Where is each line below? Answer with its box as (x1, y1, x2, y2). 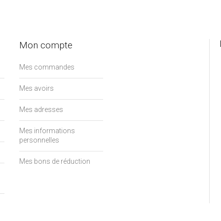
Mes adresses (19, 105, 63, 113)
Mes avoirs (19, 84, 54, 92)
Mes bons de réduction (19, 157, 90, 165)
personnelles (19, 136, 59, 144)
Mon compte (19, 39, 73, 51)
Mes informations (19, 126, 75, 135)
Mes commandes (19, 63, 74, 71)
